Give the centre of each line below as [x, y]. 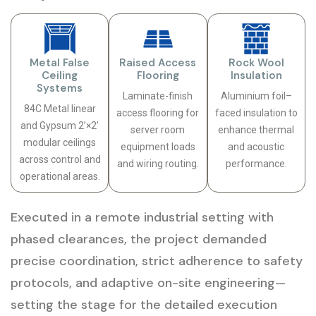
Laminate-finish [158, 96]
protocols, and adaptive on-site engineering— [148, 283]
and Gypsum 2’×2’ [60, 126]
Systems [60, 88]
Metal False [60, 63]
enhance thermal [256, 130]
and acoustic [256, 147]
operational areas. [60, 176]
